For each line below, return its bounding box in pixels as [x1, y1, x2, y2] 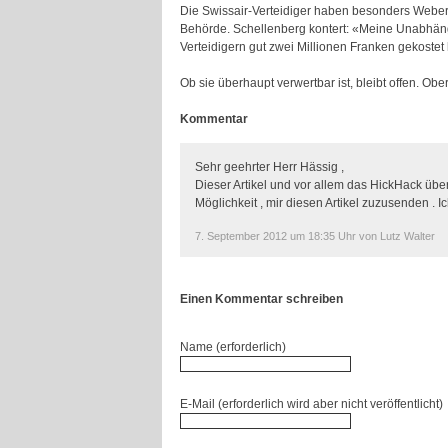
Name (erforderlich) [180, 340, 286, 354]
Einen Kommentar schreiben [180, 292, 343, 306]
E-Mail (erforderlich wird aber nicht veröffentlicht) [180, 397, 443, 411]
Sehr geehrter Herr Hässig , [195, 160, 344, 174]
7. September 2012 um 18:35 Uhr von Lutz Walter [195, 230, 435, 242]
